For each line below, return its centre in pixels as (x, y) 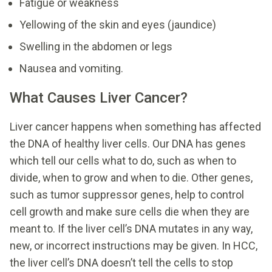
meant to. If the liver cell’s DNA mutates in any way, (131, 228)
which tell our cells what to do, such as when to (123, 160)
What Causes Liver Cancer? (99, 97)
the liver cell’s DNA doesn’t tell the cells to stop (121, 262)
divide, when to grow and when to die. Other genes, (131, 177)
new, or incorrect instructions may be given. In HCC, (134, 245)
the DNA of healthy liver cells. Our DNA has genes (128, 143)
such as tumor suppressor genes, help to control (127, 194)
